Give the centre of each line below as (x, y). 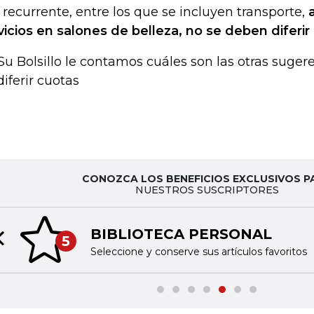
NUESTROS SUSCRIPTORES (207, 190)
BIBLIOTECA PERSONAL (181, 234)
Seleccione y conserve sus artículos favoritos (198, 251)
